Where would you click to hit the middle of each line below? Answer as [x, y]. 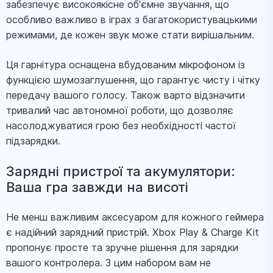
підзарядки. [33, 141]
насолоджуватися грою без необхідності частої [121, 126]
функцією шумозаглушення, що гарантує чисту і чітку [133, 80]
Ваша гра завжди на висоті [97, 187]
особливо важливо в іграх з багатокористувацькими [132, 19]
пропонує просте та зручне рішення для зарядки [122, 247]
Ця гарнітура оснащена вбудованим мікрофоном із [126, 65]
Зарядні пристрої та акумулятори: [121, 171]
